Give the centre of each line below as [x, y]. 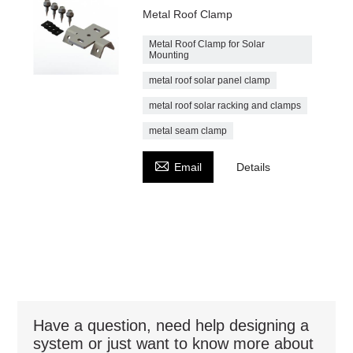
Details [254, 167]
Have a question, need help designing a [171, 325]
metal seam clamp [188, 130]
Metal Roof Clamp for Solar [207, 44]
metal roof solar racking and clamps [225, 105]
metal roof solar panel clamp [210, 80]
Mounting [169, 55]
